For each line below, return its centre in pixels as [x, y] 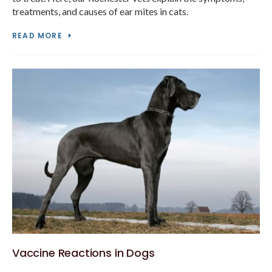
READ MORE [37, 35]
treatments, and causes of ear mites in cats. [100, 11]
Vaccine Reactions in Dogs [83, 253]
